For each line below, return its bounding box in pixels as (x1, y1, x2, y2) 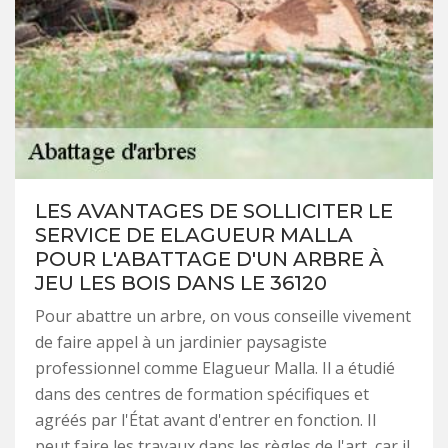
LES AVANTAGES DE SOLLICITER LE (35, 199, 393, 224)
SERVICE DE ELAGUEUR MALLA (35, 223, 353, 248)
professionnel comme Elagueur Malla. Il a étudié (35, 357, 395, 380)
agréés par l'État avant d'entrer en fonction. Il (35, 409, 376, 432)
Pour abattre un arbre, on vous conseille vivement (35, 305, 411, 328)
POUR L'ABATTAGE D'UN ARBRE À (35, 247, 384, 272)
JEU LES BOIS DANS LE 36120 (35, 271, 327, 296)
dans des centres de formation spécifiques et (35, 383, 369, 406)
